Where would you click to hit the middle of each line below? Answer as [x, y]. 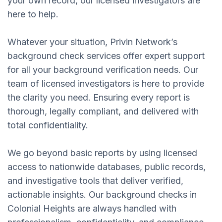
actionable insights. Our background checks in [102, 194]
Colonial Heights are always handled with [92, 208]
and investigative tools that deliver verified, [95, 180]
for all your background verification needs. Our [103, 69]
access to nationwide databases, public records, [107, 166]
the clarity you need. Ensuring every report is [99, 97]
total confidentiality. [48, 125]
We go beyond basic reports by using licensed [102, 153]
